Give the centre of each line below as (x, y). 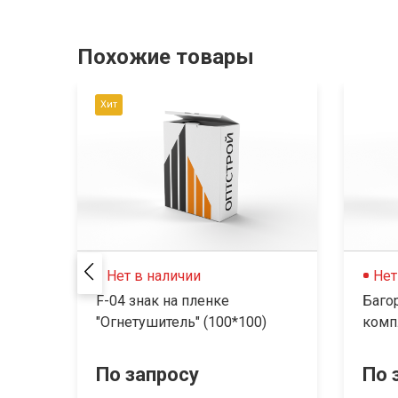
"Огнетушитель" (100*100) (181, 322)
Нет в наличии (154, 276)
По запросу (147, 374)
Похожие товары (166, 57)
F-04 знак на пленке (163, 301)
